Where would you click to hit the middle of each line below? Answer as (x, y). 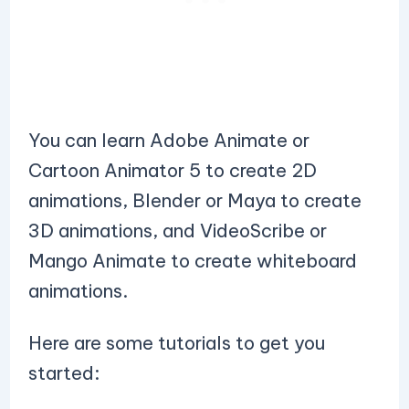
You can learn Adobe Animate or (168, 140)
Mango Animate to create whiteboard (192, 261)
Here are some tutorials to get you (176, 343)
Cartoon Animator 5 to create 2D (172, 170)
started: (66, 373)
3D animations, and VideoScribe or (177, 231)
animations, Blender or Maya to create (194, 200)
